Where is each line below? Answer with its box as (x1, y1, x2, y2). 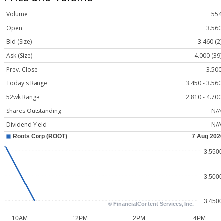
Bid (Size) (6, 37, 32, 46)
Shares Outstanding (6, 107, 61, 115)
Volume (6, 10, 28, 19)
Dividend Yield (6, 120, 47, 129)
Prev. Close (6, 65, 37, 74)
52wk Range (6, 93, 39, 102)
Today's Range (6, 79, 47, 88)
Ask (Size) (6, 51, 32, 60)
